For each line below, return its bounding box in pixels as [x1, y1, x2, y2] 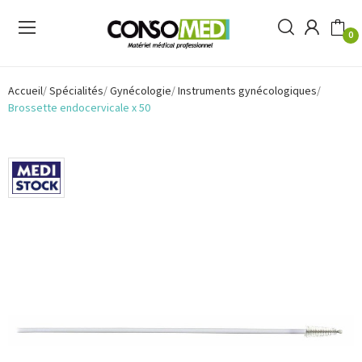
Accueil [8, 82, 43, 99]
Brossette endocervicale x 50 [8, 99, 150, 116]
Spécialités [49, 82, 103, 99]
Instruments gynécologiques [178, 82, 317, 99]
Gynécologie [110, 82, 171, 99]
